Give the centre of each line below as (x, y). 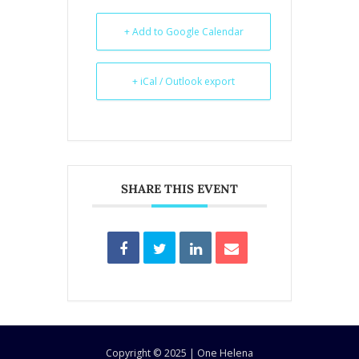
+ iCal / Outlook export (184, 82)
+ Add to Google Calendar (184, 32)
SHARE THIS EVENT (179, 189)
